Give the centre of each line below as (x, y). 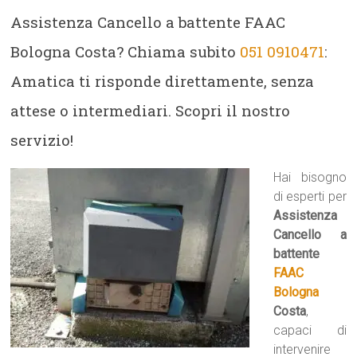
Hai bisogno (310, 177)
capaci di (310, 330)
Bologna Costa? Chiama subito (126, 51)
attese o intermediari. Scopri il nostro (151, 110)
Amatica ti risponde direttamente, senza (163, 81)
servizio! (42, 140)
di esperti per (310, 196)
